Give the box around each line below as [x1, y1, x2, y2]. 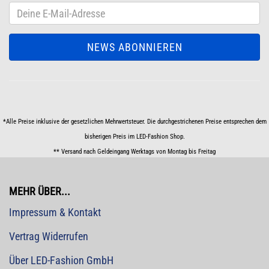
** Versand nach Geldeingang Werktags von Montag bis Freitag [53, 148, 216, 156]
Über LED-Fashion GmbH [9, 254, 113, 267]
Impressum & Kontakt [9, 206, 101, 219]
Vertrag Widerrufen [9, 230, 88, 243]
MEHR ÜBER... [9, 185, 70, 198]
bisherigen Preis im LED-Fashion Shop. [84, 133, 185, 141]
